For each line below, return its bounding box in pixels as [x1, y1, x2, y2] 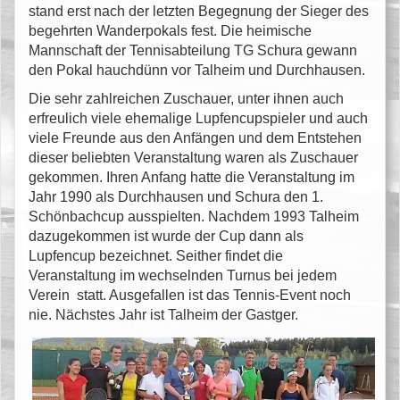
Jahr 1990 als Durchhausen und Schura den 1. [29, 188, 323, 204]
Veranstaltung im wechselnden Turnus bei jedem [29, 267, 337, 283]
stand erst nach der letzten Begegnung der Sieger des [29, 3, 369, 19]
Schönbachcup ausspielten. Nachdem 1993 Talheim [29, 208, 359, 224]
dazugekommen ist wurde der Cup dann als [29, 228, 304, 244]
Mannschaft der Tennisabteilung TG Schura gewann [29, 42, 357, 58]
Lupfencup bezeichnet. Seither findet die [29, 247, 283, 263]
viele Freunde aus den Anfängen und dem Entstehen [29, 129, 362, 146]
